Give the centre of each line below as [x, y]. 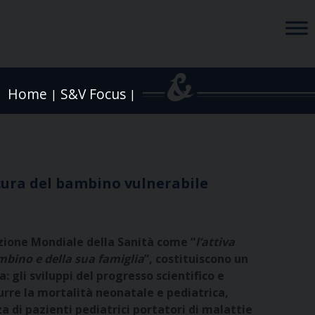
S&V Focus [93, 94]
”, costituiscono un [197, 259]
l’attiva [216, 242]
